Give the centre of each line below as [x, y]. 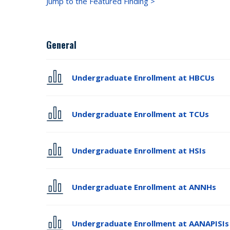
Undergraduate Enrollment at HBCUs [143, 78]
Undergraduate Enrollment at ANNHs [144, 187]
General [62, 45]
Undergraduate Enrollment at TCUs [141, 114]
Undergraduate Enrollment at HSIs [139, 150]
